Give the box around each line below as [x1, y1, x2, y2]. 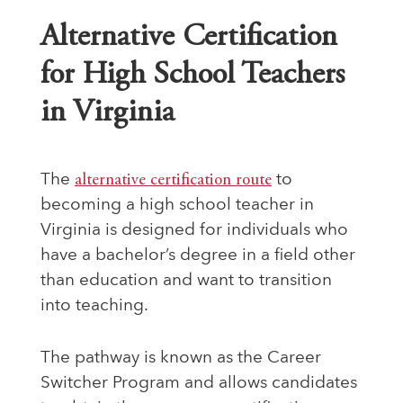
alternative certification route [75, 172, 272, 190]
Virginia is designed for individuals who [40, 222, 348, 240]
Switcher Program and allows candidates [40, 375, 357, 393]
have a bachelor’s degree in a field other [40, 247, 355, 265]
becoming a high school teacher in [40, 197, 314, 215]
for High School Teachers [40, 60, 345, 92]
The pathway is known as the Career [40, 350, 321, 368]
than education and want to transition [40, 273, 332, 291]
